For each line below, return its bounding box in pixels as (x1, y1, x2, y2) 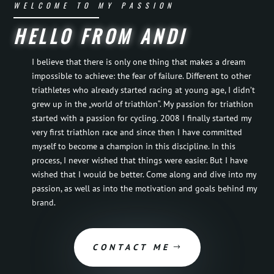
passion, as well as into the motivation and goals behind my (32, 183, 257, 194)
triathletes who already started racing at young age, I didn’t (32, 84, 256, 96)
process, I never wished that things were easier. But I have (32, 155, 248, 166)
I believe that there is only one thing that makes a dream (32, 56, 246, 68)
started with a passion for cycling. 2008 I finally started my (32, 113, 252, 124)
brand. (32, 197, 56, 209)
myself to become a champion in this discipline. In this (32, 141, 236, 152)
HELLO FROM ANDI (13, 22, 187, 50)
